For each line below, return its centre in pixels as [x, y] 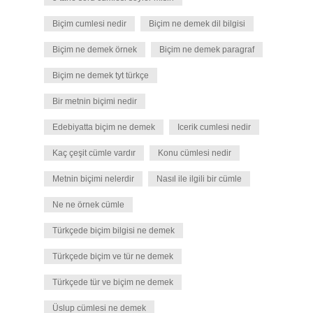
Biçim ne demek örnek [95, 50]
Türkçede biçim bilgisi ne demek [114, 231]
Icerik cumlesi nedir [214, 127]
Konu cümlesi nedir [195, 153]
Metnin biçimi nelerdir [93, 179]
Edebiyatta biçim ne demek [104, 127]
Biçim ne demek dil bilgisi [197, 24]
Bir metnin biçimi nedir [95, 101]
